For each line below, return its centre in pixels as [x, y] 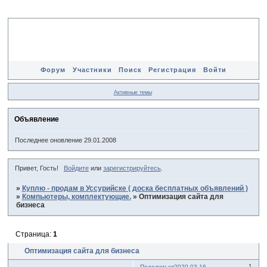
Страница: [34, 235]
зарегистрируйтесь [132, 168]
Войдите [76, 168]
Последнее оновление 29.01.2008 [66, 140]
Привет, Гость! [37, 168]
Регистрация [173, 70]
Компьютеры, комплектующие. [76, 196]
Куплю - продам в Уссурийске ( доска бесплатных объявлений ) [135, 188]
